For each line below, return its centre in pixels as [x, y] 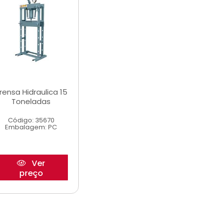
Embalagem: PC [31, 127]
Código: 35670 [31, 120]
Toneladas [31, 101]
